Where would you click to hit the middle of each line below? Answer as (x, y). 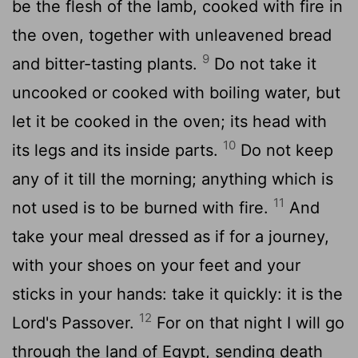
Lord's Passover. (76, 322)
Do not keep (284, 150)
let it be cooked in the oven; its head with (169, 121)
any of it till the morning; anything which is (173, 179)
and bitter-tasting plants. (107, 64)
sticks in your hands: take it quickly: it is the (177, 294)
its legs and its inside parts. (117, 150)
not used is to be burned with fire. (143, 207)
